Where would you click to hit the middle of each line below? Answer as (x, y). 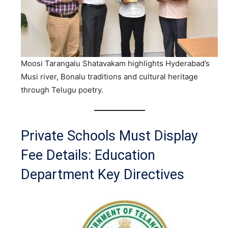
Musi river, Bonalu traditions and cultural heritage (109, 76)
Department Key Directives (103, 174)
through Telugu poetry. (62, 90)
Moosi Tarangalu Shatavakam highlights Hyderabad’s (115, 63)
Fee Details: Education (88, 155)
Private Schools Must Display (109, 136)
